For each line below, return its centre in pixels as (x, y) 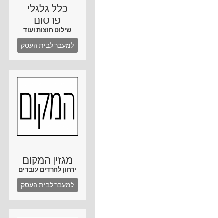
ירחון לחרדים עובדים (47, 170)
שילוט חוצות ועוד (47, 30)
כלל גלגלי (47, 9)
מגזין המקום (47, 160)
